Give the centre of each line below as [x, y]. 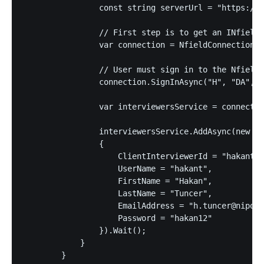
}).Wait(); [85, 230]
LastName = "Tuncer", [118, 193]
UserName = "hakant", [118, 168]
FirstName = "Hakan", [118, 181]
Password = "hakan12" [118, 218]
